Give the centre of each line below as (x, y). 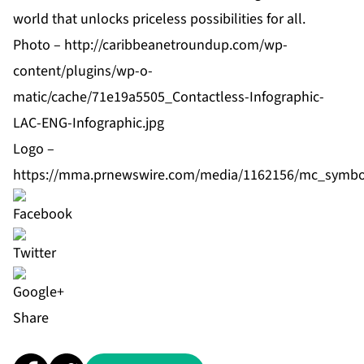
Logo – (34, 149)
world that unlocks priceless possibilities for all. (159, 19)
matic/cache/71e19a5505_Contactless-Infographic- (169, 97)
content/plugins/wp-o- (83, 71)
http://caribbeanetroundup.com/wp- (176, 45)
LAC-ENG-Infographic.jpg (89, 123)
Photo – (39, 45)
